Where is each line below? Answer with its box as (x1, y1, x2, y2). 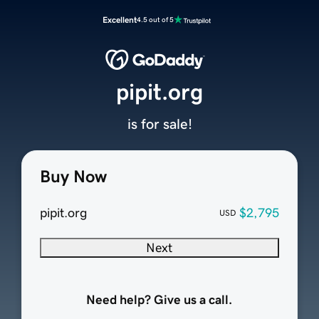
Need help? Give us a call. (86, 293, 233, 307)
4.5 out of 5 (137, 16, 174, 23)
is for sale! (127, 117, 192, 132)
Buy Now (39, 168, 107, 186)
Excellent (103, 16, 137, 24)
